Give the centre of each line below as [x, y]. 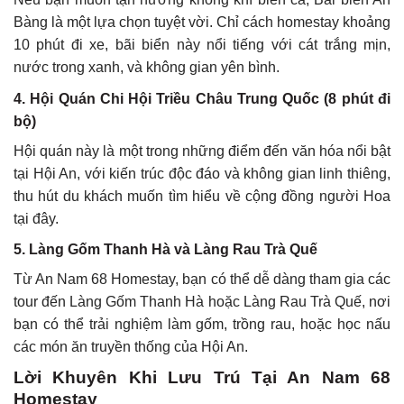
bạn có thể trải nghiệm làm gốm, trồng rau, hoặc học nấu [202, 325]
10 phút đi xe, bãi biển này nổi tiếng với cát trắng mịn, [202, 44]
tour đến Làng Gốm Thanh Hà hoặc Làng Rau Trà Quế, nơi [202, 302]
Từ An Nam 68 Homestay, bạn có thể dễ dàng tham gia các [202, 280]
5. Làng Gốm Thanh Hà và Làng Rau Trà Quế [165, 250]
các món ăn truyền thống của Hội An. [131, 347]
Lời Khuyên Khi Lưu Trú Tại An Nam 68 [202, 377]
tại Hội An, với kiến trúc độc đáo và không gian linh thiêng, [202, 173]
